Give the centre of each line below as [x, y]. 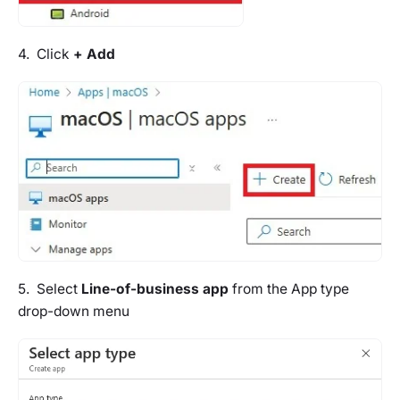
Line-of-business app [155, 288]
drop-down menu [74, 311]
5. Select [50, 288]
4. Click [46, 54]
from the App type [289, 288]
